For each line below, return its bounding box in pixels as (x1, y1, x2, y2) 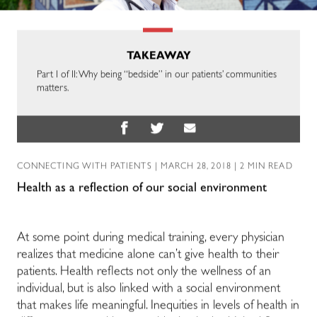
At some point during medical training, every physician (17, 232, 284, 246)
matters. (37, 83, 69, 94)
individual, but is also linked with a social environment (17, 283, 280, 296)
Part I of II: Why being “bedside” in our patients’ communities (37, 70, 277, 81)
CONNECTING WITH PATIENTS (17, 163, 152, 172)
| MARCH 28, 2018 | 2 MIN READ (151, 163, 293, 172)
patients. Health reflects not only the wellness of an (17, 266, 271, 279)
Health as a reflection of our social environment (17, 183, 267, 196)
